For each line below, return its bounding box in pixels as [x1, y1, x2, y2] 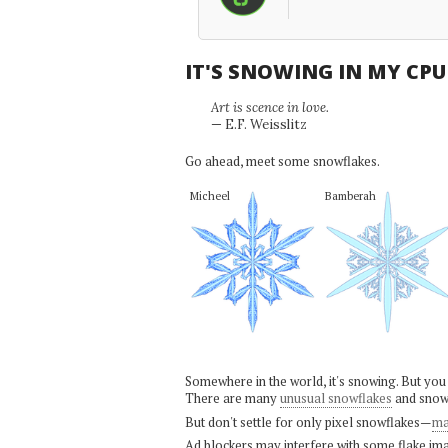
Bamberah [324, 188, 376, 203]
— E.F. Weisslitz [210, 116, 307, 133]
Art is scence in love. [210, 99, 329, 116]
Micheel [189, 188, 230, 203]
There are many [184, 389, 280, 407]
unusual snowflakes [279, 389, 392, 407]
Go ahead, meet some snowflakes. [184, 151, 380, 170]
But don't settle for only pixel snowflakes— [184, 412, 432, 431]
